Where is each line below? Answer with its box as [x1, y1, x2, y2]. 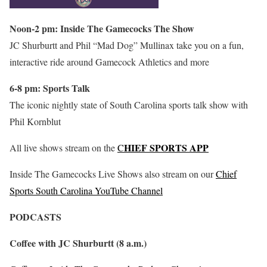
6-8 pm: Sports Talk [10, 81, 90, 95]
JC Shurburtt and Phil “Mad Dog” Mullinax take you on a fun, [10, 39, 244, 52]
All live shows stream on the [10, 141, 117, 154]
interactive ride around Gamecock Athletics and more [10, 55, 209, 69]
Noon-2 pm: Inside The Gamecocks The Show [10, 21, 194, 36]
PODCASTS [10, 210, 61, 224]
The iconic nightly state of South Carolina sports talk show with [10, 98, 248, 111]
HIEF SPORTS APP [124, 141, 209, 155]
